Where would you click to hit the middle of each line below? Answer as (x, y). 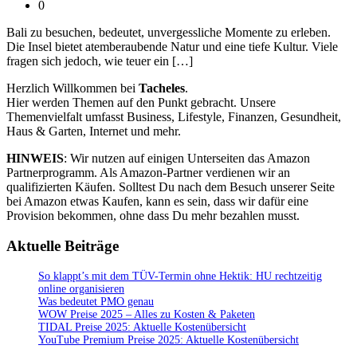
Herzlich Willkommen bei (73, 88)
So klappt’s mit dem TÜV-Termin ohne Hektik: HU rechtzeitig (180, 277)
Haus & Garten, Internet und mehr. (94, 131)
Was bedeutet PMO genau (96, 302)
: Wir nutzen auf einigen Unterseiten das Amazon (187, 158)
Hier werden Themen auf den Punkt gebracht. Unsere (141, 102)
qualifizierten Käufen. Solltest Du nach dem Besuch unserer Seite (171, 186)
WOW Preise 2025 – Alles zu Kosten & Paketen (147, 315)
